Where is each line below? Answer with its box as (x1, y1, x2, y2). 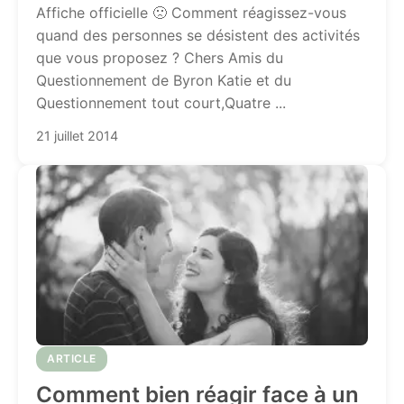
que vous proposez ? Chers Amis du (36, 49, 283, 67)
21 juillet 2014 (36, 128, 118, 143)
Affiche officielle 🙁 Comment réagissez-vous (36, 4, 346, 22)
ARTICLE (47, 352, 96, 365)
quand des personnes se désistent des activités (36, 26, 360, 44)
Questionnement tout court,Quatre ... (36, 94, 286, 112)
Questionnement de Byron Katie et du (36, 71, 291, 89)
